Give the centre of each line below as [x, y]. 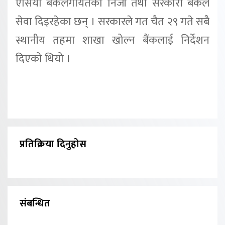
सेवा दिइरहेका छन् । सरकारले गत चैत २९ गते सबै [113, 22]
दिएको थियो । [43, 59]
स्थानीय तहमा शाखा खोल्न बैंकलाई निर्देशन [113, 40]
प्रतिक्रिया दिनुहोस [53, 144]
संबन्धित [35, 203]
